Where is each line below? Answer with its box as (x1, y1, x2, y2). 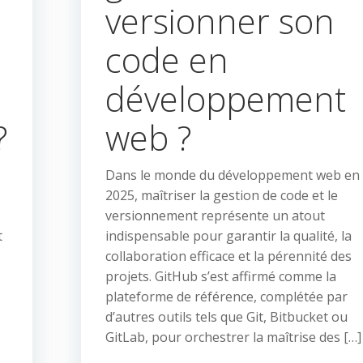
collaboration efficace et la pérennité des (105, 247, 352, 265)
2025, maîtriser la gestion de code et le (105, 186, 338, 204)
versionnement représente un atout (105, 207, 325, 224)
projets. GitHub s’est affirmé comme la (105, 267, 336, 285)
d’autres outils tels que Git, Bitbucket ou (105, 308, 348, 326)
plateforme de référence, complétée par (105, 288, 348, 305)
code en (105, 36, 228, 83)
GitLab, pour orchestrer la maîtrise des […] (105, 328, 361, 346)
